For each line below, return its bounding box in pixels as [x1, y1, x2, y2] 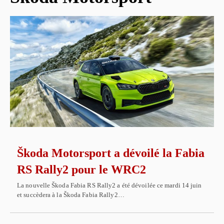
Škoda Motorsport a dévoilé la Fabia [17, 146, 204, 159]
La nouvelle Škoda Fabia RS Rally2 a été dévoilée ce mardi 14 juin [17, 181, 202, 189]
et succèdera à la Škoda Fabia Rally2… [17, 190, 124, 198]
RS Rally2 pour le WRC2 [17, 162, 146, 176]
